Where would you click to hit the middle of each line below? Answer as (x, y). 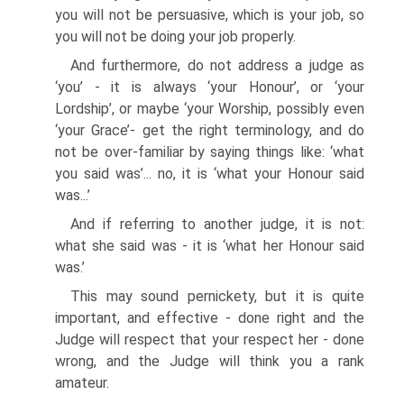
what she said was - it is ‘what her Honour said (210, 246)
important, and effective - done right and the (210, 318)
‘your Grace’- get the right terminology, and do (210, 130)
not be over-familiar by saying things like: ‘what (210, 152)
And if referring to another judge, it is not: (217, 224)
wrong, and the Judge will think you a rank (210, 361)
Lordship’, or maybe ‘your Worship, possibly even (210, 109)
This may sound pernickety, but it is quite (217, 296)
